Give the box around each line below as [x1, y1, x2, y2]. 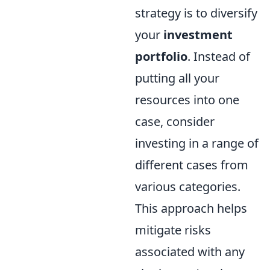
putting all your [135, 70, 219, 86]
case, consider [135, 113, 215, 130]
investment [163, 27, 233, 43]
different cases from [135, 157, 248, 173]
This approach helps [135, 200, 247, 216]
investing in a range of [135, 135, 259, 151]
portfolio [135, 48, 187, 64]
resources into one [135, 92, 239, 108]
